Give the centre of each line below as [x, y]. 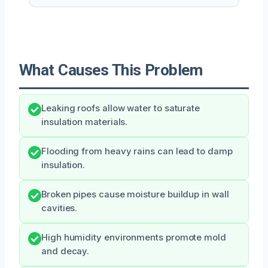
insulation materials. [85, 122]
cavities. [60, 208]
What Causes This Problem [111, 70]
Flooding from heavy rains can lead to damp [137, 151]
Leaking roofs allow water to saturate [121, 108]
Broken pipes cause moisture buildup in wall [135, 194]
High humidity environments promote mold [134, 237]
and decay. [66, 251]
